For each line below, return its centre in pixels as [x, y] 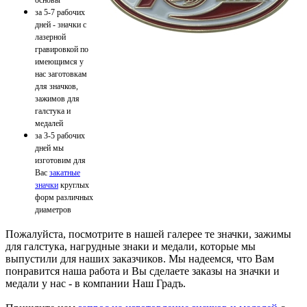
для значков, [57, 86]
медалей [49, 123]
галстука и [53, 111]
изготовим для [60, 160]
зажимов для [57, 98]
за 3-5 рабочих [60, 135]
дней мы [49, 148]
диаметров [54, 209]
